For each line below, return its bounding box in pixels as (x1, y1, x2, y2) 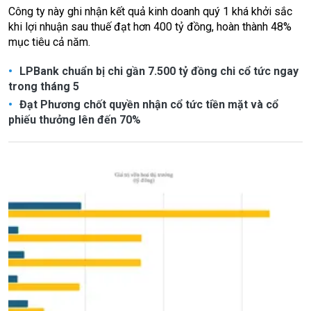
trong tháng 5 (8, 80, 79, 93)
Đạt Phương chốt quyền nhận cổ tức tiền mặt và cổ (17, 98, 278, 111)
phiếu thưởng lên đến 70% (8, 113, 141, 126)
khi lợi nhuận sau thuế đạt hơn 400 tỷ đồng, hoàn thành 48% (8, 20, 292, 33)
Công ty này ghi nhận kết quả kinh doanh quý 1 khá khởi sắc (8, 5, 292, 18)
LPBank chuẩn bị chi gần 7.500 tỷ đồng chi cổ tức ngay (17, 65, 299, 78)
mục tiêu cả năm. (8, 35, 90, 49)
